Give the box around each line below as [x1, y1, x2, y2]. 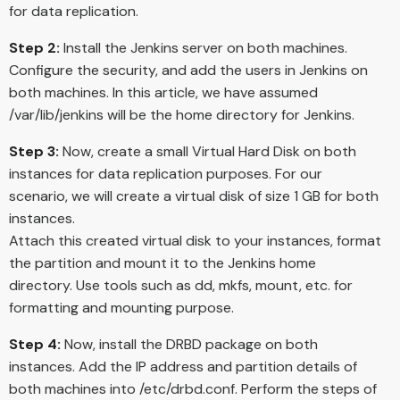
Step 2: [9, 37, 60, 57]
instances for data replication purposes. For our [9, 163, 322, 183]
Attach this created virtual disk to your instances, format [9, 230, 381, 250]
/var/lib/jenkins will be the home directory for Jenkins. [9, 104, 354, 124]
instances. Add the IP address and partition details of [9, 356, 357, 376]
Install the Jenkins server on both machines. [60, 37, 347, 57]
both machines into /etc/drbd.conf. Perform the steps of [9, 379, 377, 398]
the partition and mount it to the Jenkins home [9, 253, 316, 272]
